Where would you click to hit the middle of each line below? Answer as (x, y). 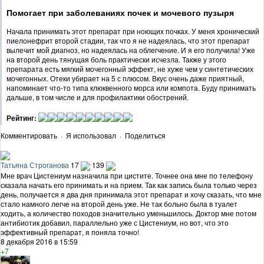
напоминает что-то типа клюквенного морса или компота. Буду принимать (131, 87)
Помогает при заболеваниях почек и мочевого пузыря (120, 13)
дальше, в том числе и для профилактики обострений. (98, 97)
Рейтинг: (22, 118)
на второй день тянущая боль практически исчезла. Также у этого (116, 59)
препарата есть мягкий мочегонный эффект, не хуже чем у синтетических (130, 68)
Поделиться (145, 136)
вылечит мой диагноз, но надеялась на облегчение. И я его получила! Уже (131, 49)
